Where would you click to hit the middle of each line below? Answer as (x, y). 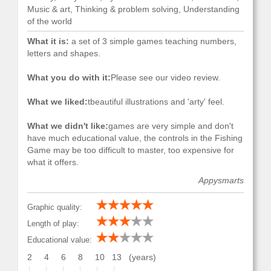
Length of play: (53, 224)
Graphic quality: (55, 207)
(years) (142, 257)
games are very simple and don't (171, 126)
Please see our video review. (165, 77)
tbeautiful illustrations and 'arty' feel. (156, 102)
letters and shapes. (64, 53)
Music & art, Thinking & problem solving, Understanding (133, 9)
